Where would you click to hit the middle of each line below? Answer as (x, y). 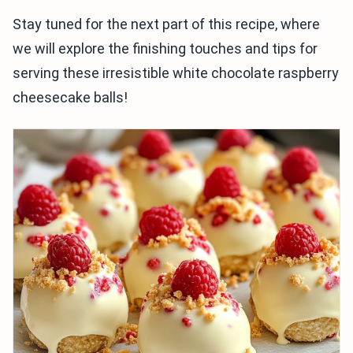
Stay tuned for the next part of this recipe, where (166, 24)
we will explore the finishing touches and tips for (165, 49)
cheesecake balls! (70, 98)
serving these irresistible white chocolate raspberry (176, 73)
